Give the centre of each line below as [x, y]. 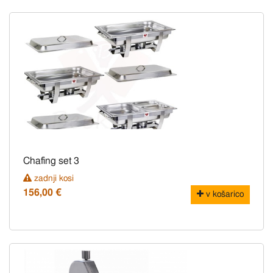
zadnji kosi [53, 179]
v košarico [224, 195]
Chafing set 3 [51, 161]
